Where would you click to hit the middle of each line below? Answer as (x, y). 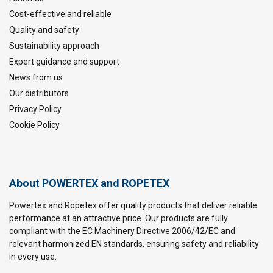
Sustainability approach (54, 46)
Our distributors (39, 93)
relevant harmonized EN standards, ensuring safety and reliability (134, 244)
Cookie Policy (34, 125)
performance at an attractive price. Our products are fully (119, 218)
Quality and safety (44, 30)
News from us (36, 77)
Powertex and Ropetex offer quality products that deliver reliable (133, 205)
